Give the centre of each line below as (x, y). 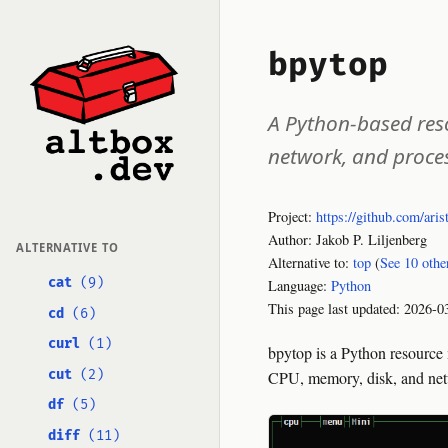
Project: (292, 216)
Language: (299, 285)
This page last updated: (336, 308)
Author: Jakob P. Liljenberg (347, 239)
